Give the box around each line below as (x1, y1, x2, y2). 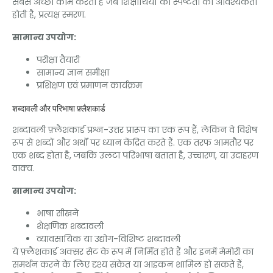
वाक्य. (12, 161, 34, 174)
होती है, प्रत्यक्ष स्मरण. (12, 8, 86, 21)
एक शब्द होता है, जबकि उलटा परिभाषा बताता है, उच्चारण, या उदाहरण (12, 149, 258, 161)
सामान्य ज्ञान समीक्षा (37, 66, 109, 79)
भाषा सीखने (37, 207, 79, 219)
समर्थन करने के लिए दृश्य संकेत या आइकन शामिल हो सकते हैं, (12, 258, 244, 271)
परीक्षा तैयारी (37, 53, 80, 66)
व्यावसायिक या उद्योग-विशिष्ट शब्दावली (37, 232, 180, 245)
